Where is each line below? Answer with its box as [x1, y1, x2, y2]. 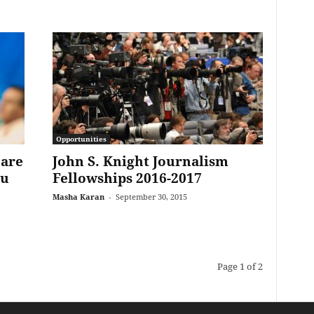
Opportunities [55, 134, 107, 144]
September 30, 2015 [115, 191, 187, 202]
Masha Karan [52, 191, 104, 202]
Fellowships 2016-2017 [52, 169, 202, 187]
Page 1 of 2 [217, 260, 263, 273]
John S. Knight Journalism [52, 152, 228, 170]
